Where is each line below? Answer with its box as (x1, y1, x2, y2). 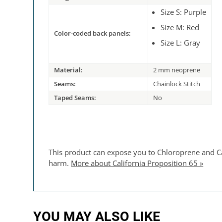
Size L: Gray (161, 38, 201, 48)
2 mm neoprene (153, 65, 201, 75)
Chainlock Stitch (153, 79, 201, 89)
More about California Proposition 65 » (71, 158, 204, 168)
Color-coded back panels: (54, 29, 131, 38)
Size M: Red (161, 22, 200, 33)
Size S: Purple (161, 7, 207, 17)
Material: (54, 65, 83, 75)
